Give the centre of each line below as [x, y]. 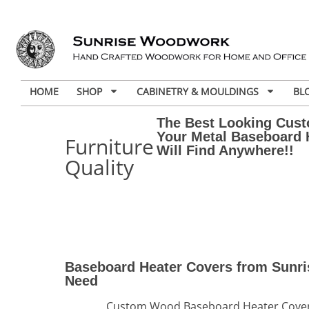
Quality [100, 167]
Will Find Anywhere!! [226, 150]
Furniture [110, 146]
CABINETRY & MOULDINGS [198, 91]
